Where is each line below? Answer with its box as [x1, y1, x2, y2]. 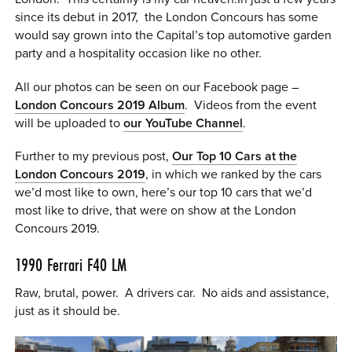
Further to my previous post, [15, 148, 173, 164]
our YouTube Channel [123, 115, 244, 131]
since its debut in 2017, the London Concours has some [15, 9, 319, 26]
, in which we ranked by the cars [145, 166, 322, 182]
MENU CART [152, 44, 200, 64]
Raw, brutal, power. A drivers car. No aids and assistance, [15, 285, 330, 302]
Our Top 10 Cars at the [172, 148, 298, 164]
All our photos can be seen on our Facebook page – [15, 79, 299, 95]
